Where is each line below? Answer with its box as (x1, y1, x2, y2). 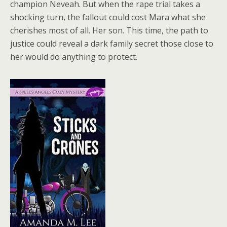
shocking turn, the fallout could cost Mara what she (10, 12, 206, 23)
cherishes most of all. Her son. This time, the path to (10, 25, 208, 36)
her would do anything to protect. (10, 51, 137, 62)
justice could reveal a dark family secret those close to (10, 38, 213, 49)
